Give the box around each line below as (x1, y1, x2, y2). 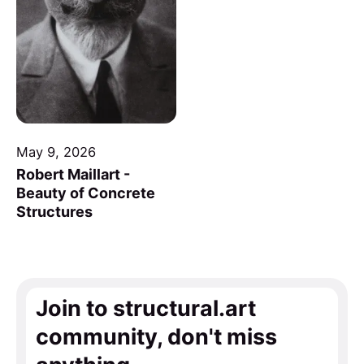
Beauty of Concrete (16, 184, 155, 202)
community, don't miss (36, 323, 278, 350)
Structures (16, 203, 93, 221)
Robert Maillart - (16, 166, 130, 184)
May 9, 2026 (16, 144, 96, 161)
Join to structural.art (36, 294, 257, 322)
